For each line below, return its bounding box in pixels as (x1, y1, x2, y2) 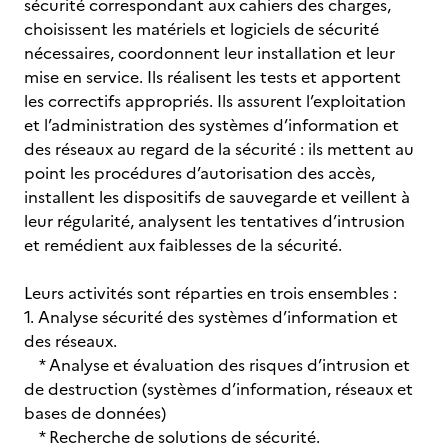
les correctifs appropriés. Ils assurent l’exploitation (24, 89, 406, 113)
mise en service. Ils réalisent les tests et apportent (24, 65, 401, 89)
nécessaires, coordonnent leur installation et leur (24, 41, 395, 65)
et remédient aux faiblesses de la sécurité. (24, 233, 342, 257)
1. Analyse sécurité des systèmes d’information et (24, 305, 398, 329)
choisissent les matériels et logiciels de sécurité (24, 17, 379, 41)
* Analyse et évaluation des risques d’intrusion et (24, 353, 410, 377)
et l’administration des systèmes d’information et (24, 113, 399, 137)
